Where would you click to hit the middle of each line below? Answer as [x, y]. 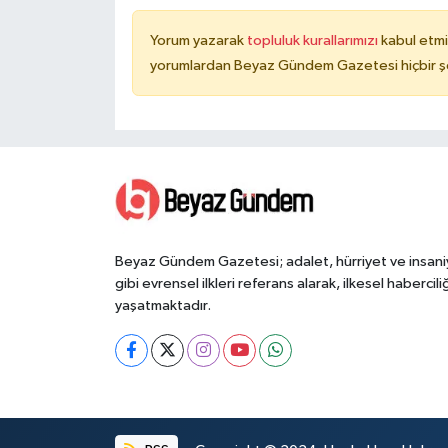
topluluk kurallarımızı [313, 41]
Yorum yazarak [198, 41]
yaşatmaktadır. [162, 305]
